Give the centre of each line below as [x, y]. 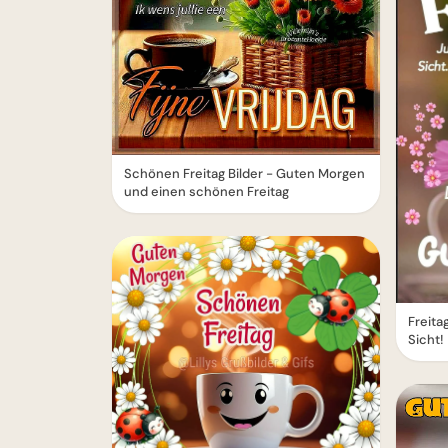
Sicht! [426, 340]
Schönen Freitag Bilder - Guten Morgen [244, 173]
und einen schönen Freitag [206, 191]
